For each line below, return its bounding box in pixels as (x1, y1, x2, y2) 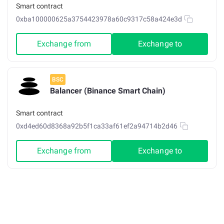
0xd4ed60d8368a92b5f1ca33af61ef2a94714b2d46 (16, 122, 177, 130)
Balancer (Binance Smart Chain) (50, 86, 165, 95)
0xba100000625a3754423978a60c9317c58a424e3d (16, 15, 182, 23)
